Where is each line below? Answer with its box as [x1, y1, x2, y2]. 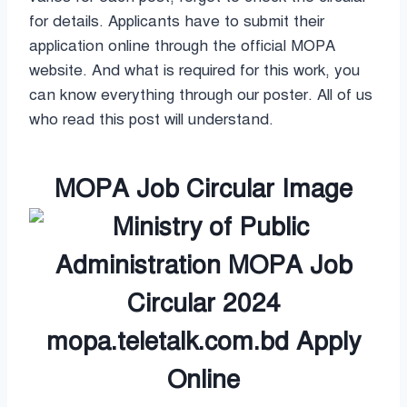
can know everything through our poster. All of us [29, 84, 372, 104]
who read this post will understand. [29, 109, 273, 129]
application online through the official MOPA [29, 35, 335, 55]
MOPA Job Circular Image [55, 172, 352, 204]
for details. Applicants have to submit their [29, 11, 324, 31]
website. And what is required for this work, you [29, 60, 360, 80]
